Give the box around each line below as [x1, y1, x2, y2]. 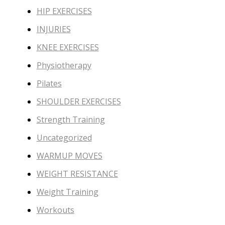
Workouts [36, 204, 74, 215]
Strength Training [36, 114, 105, 125]
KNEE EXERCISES [36, 41, 99, 53]
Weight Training [36, 186, 98, 197]
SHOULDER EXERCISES [36, 95, 121, 107]
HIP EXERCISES [36, 5, 92, 17]
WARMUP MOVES [36, 150, 102, 161]
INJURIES [36, 23, 71, 35]
